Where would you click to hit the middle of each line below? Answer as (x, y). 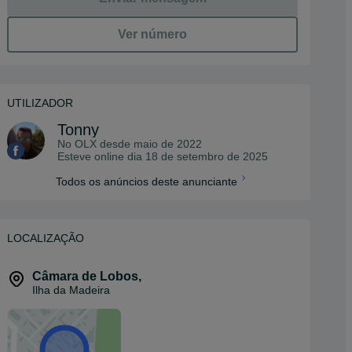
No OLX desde (95, 144)
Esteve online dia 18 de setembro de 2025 (163, 156)
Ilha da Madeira (71, 290)
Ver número (152, 34)
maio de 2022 (168, 144)
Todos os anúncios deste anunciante (146, 181)
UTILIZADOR (40, 103)
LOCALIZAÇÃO (46, 238)
